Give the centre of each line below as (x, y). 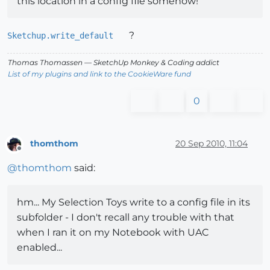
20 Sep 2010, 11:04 (212, 144)
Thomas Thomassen (45, 62)
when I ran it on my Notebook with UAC (113, 233)
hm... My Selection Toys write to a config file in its (133, 202)
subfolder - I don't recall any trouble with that (126, 218)
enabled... (39, 248)
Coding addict (193, 62)
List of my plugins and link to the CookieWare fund (99, 74)
